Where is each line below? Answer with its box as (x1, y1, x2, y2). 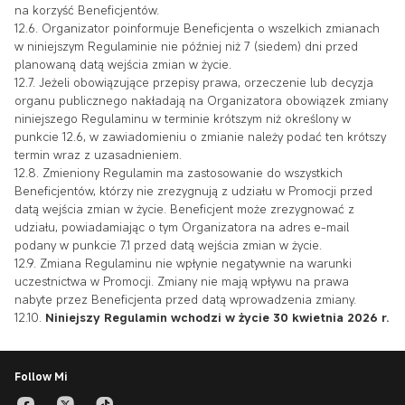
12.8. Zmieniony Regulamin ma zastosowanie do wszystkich (14, 165, 343, 181)
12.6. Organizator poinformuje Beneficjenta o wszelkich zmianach (14, 20, 380, 36)
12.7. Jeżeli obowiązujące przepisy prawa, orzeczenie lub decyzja (14, 74, 373, 90)
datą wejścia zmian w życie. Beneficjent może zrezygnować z (14, 201, 354, 217)
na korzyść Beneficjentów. (14, 2, 159, 18)
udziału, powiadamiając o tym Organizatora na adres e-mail (14, 219, 349, 235)
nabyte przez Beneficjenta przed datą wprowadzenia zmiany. (14, 291, 356, 307)
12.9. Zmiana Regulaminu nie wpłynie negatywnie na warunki (14, 255, 352, 271)
